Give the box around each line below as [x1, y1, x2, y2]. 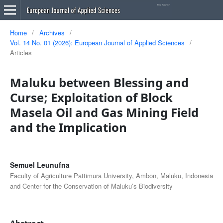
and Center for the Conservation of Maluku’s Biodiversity [9, 181, 173, 191]
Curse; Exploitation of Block [9, 89, 173, 106]
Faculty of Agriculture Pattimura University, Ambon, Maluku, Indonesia [9, 170, 213, 180]
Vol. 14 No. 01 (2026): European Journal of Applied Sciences [9, 37, 185, 47]
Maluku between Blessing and [9, 74, 189, 91]
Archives [39, 27, 65, 37]
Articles [9, 47, 32, 57]
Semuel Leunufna [9, 159, 70, 170]
